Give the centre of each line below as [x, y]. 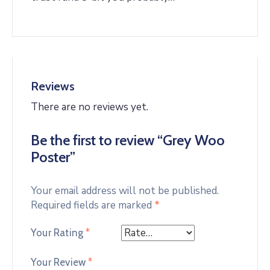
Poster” [53, 157]
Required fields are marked [93, 205]
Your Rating [58, 233]
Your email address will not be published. [125, 190]
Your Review [60, 262]
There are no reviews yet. [89, 107]
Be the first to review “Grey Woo [128, 140]
